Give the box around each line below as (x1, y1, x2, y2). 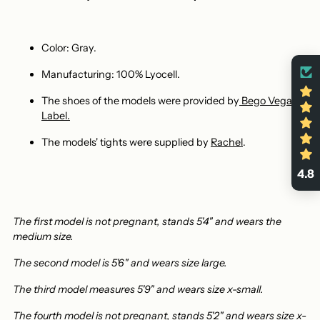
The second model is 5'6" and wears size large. (13, 256, 227, 269)
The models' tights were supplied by (41, 135, 209, 149)
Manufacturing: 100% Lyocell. (41, 67, 180, 81)
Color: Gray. (41, 41, 96, 54)
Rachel (211, 135, 243, 149)
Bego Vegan (241, 94, 299, 107)
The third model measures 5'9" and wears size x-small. (13, 282, 266, 296)
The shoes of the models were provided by (41, 94, 239, 107)
